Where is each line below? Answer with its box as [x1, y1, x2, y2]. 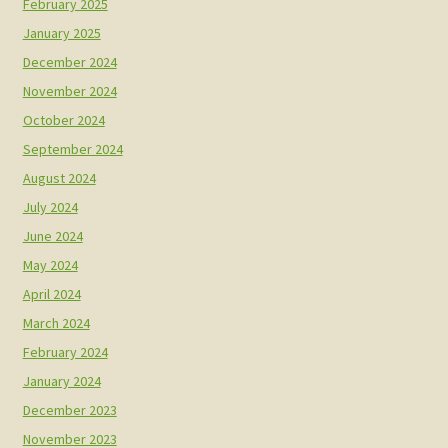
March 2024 [22, 313, 90, 332]
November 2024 [22, 81, 117, 100]
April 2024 [22, 284, 81, 303]
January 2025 [22, 23, 101, 42]
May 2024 [22, 255, 78, 274]
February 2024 [22, 342, 108, 361]
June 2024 [22, 226, 83, 245]
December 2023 [22, 400, 117, 419]
